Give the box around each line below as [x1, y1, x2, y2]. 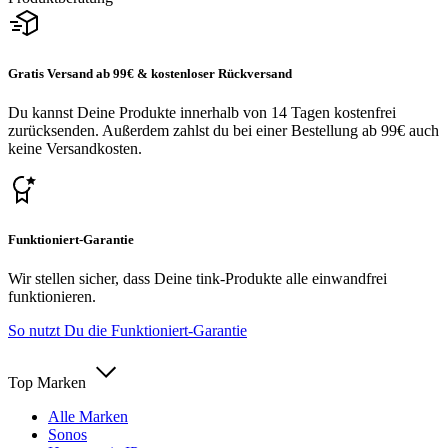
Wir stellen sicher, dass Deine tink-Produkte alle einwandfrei [8, 270, 387, 288]
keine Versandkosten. [8, 139, 142, 157]
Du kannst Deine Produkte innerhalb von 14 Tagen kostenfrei [8, 103, 396, 121]
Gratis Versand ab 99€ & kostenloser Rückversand [8, 65, 292, 81]
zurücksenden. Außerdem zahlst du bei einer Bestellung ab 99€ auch [8, 121, 439, 139]
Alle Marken [48, 408, 128, 426]
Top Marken [8, 374, 86, 392]
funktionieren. [8, 288, 96, 306]
